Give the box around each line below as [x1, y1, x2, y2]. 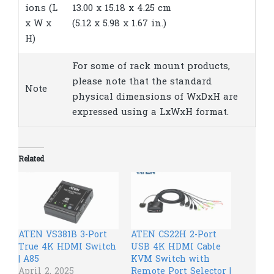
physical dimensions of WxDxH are [72, 90, 238, 104]
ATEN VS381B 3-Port [18, 229, 107, 242]
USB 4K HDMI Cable [131, 241, 221, 254]
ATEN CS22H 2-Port [131, 229, 217, 242]
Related [18, 154, 44, 166]
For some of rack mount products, [72, 59, 230, 73]
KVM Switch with [131, 253, 210, 267]
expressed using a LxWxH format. [72, 105, 229, 119]
